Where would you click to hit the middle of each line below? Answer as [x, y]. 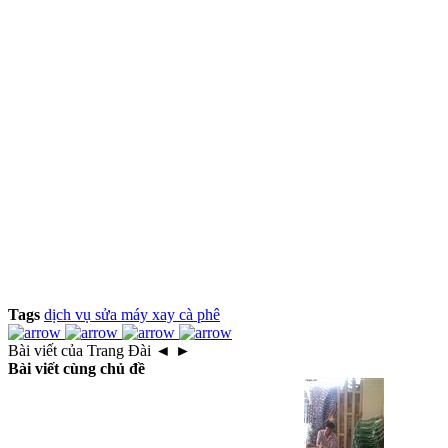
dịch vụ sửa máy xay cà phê [132, 314]
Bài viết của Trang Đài [81, 350]
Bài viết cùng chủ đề [76, 368]
